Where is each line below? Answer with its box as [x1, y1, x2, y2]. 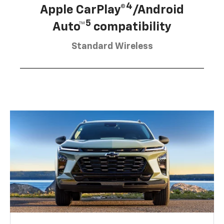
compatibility [91, 21, 171, 33]
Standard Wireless [71, 42, 153, 51]
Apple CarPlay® [40, 4, 126, 16]
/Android [132, 4, 184, 16]
